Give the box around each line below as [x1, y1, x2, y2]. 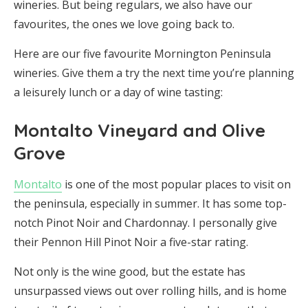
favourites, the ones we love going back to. [14, 16, 234, 32]
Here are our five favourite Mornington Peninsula [14, 46, 271, 61]
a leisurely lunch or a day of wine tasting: [14, 85, 223, 100]
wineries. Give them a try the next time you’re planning [14, 65, 294, 80]
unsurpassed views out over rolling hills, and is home [14, 283, 287, 298]
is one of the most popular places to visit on [62, 177, 291, 192]
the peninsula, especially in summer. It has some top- [14, 196, 287, 211]
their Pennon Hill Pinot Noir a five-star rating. [14, 234, 248, 250]
